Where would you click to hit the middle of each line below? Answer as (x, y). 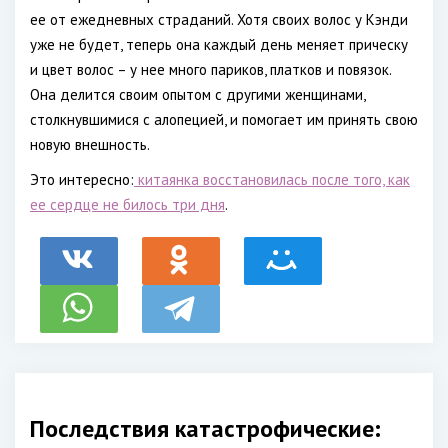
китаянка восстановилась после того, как (272, 179)
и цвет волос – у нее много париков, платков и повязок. (210, 69)
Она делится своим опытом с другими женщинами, (197, 94)
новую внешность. (90, 144)
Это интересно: (82, 179)
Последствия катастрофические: (205, 428)
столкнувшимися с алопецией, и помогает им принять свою (224, 119)
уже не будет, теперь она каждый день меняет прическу (219, 44)
